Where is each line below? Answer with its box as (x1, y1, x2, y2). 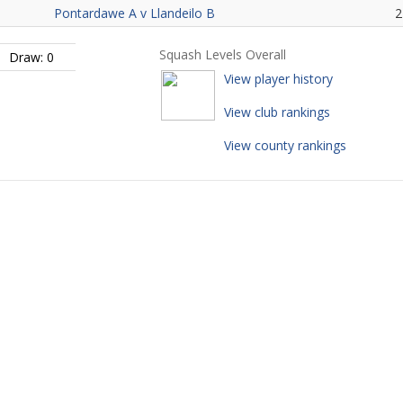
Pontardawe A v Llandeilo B (54, 4, 215, 22)
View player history (223, 70, 333, 87)
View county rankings (223, 137, 346, 154)
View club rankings (223, 103, 330, 121)
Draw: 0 (9, 49, 54, 66)
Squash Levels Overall (158, 46, 286, 63)
